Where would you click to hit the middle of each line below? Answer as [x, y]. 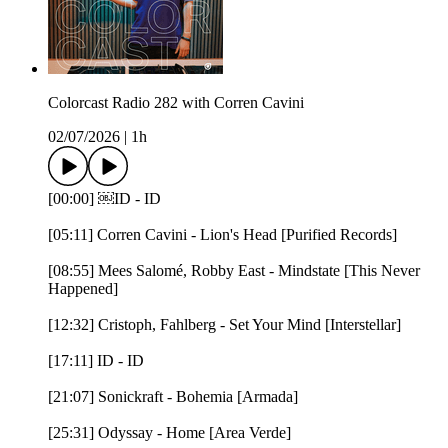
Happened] [83, 289]
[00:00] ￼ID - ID [104, 199]
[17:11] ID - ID [96, 361]
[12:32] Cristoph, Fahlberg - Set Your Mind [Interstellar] [224, 325]
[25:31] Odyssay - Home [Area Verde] [169, 433]
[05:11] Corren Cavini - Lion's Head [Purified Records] [222, 235]
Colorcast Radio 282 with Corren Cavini [176, 103]
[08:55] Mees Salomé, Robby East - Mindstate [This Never [234, 271]
